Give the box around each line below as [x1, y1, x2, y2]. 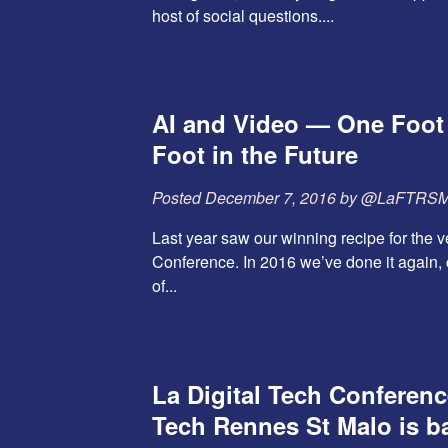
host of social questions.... [152, 4, 334, 28]
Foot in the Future [152, 137, 358, 172]
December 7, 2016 [205, 186, 336, 210]
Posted [152, 186, 205, 210]
